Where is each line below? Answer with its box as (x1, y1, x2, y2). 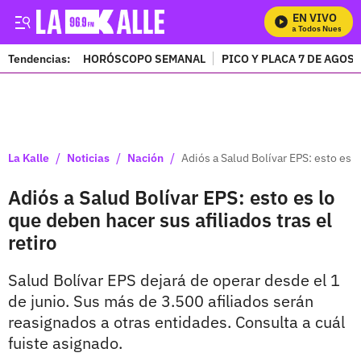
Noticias (67, 150, 110, 165)
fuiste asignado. (8, 332, 122, 354)
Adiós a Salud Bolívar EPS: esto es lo (8, 185, 335, 210)
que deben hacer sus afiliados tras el (8, 207, 332, 233)
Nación (127, 150, 164, 165)
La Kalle (8, 150, 49, 165)
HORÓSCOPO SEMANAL (83, 51, 205, 66)
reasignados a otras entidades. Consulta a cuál (8, 311, 345, 333)
